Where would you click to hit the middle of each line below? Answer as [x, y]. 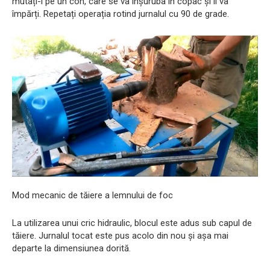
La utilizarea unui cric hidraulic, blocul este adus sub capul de [132, 223]
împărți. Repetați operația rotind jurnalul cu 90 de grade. [121, 14]
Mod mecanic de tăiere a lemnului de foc [93, 195]
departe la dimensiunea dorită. [71, 248]
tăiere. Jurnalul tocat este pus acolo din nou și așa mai [120, 235]
